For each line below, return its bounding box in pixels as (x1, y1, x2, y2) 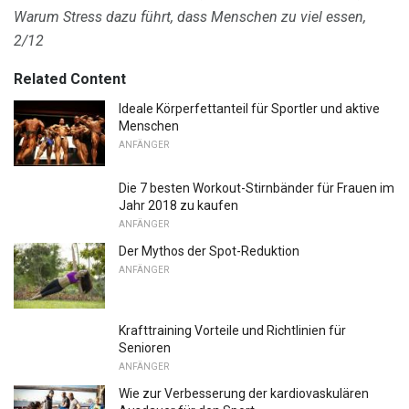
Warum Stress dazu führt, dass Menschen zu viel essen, (14, 8, 366, 26)
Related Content (14, 70, 126, 89)
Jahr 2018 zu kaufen (119, 198, 238, 214)
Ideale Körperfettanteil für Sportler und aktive (119, 101, 380, 117)
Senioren (119, 340, 171, 355)
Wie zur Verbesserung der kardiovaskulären (119, 385, 369, 401)
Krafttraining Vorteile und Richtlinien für (119, 322, 346, 338)
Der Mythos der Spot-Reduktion (119, 244, 299, 259)
